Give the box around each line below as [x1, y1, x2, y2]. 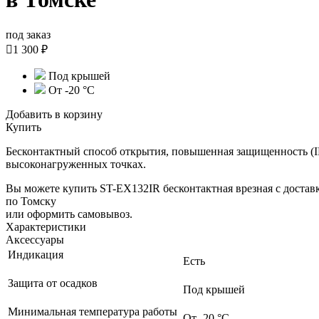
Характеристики [6, 220, 86, 233]
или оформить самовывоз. [6, 207, 132, 220]
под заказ [6, 28, 51, 41]
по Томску [6, 194, 56, 207]
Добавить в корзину [6, 108, 103, 120]
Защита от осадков [8, 276, 100, 289]
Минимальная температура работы [8, 305, 180, 318]
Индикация [8, 248, 66, 261]
